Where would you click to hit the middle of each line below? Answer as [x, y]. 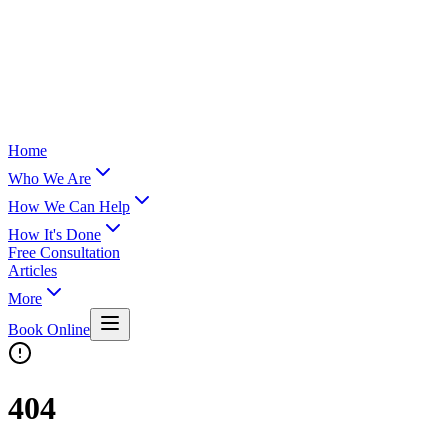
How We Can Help [69, 206]
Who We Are [49, 178]
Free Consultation [64, 252]
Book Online [49, 329]
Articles [32, 270]
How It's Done [54, 234]
